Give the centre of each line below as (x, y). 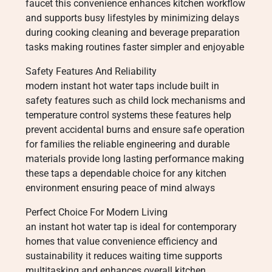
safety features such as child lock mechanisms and (135, 100)
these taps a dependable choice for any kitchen (126, 173)
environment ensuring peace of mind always (120, 188)
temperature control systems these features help (128, 115)
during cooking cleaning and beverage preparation (133, 32)
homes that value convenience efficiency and (121, 241)
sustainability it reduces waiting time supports (124, 256)
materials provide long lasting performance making (135, 159)
